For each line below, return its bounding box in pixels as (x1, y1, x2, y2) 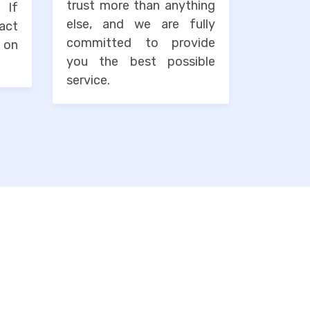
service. (66, 73, 110, 89)
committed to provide (66, 35, 215, 51)
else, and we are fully (66, 17, 215, 33)
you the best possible (66, 54, 215, 70)
